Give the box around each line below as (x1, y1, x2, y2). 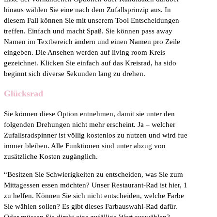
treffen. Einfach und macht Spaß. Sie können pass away (4, 27, 172, 35)
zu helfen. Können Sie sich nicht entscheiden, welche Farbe (4, 191, 184, 200)
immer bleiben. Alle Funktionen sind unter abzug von (4, 141, 166, 150)
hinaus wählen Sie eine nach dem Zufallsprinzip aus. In (4, 5, 171, 14)
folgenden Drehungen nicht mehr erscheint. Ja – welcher (4, 120, 175, 128)
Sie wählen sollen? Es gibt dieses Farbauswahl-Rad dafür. (4, 202, 177, 210)
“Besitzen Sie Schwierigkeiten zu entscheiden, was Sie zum (4, 170, 183, 178)
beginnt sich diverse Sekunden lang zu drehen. (4, 69, 145, 77)
